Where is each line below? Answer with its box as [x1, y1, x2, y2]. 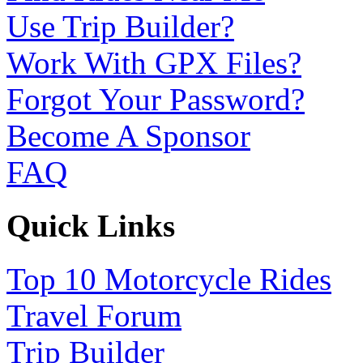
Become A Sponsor [6, 117, 250, 153]
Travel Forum [6, 298, 181, 334]
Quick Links [6, 207, 175, 243]
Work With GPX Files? [6, 45, 301, 80]
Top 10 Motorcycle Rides [6, 262, 331, 297]
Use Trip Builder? [6, 8, 234, 44]
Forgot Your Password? [6, 81, 305, 117]
